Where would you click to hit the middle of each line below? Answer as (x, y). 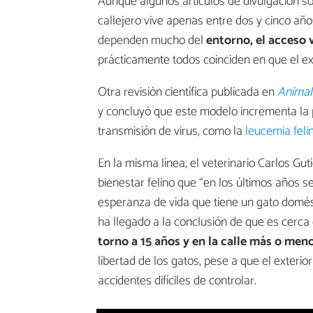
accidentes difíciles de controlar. (177, 281)
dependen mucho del (151, 40)
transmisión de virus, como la (172, 131)
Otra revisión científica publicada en (188, 92)
